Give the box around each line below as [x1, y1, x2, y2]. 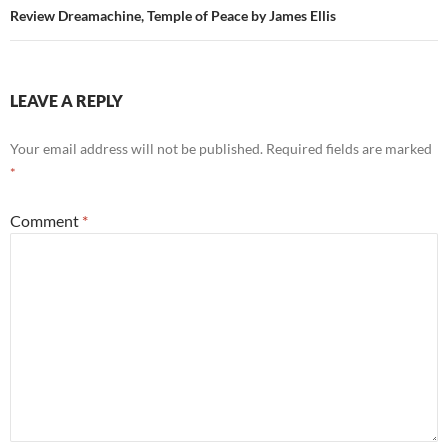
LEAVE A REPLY [10, 91, 123, 111]
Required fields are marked [266, 140, 432, 158]
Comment [10, 211, 82, 231]
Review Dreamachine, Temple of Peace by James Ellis [10, 7, 336, 25]
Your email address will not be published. [10, 140, 263, 158]
